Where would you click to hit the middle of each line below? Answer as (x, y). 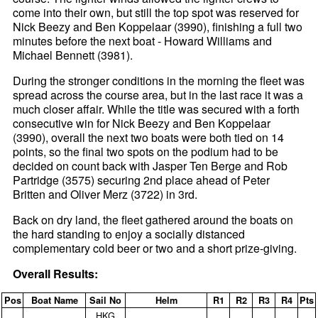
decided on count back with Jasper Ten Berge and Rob (150, 165)
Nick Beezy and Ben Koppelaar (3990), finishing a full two (158, 26)
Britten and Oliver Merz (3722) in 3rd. (105, 194)
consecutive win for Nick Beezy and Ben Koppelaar (142, 123)
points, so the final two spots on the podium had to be (146, 151)
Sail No (106, 300)
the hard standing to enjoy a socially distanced (129, 234)
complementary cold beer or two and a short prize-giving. (155, 248)
